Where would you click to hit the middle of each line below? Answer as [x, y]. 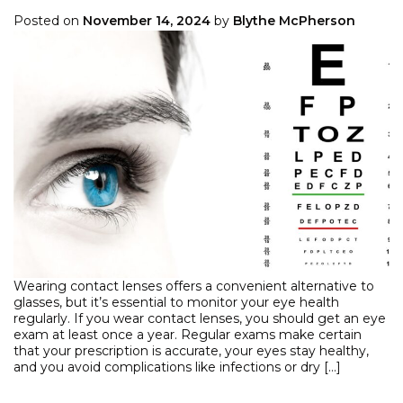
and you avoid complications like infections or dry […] [177, 367]
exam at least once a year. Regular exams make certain [188, 334]
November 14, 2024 [147, 21]
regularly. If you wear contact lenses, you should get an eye [200, 318]
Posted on [48, 21]
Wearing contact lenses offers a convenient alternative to [194, 286]
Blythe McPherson [294, 21]
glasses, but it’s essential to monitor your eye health [176, 302]
